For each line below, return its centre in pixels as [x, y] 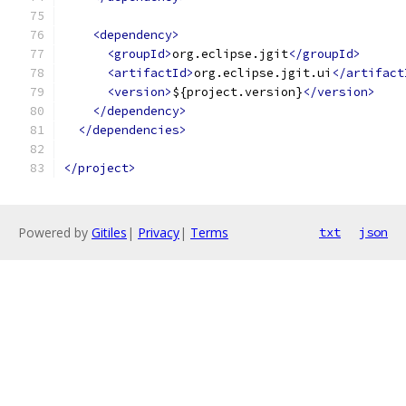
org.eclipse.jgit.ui [263, 73]
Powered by [55, 232]
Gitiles [109, 232]
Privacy [159, 232]
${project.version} [237, 92]
